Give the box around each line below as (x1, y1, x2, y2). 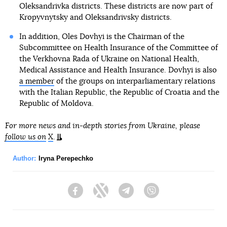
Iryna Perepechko (39, 155, 93, 163)
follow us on (5, 133, 46, 141)
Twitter (108, 191, 130, 200)
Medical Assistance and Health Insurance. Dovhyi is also (19, 66, 217, 74)
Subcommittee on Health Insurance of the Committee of (19, 44, 218, 52)
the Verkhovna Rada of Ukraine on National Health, (19, 55, 199, 63)
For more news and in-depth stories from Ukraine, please (5, 122, 200, 130)
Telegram (134, 191, 164, 200)
